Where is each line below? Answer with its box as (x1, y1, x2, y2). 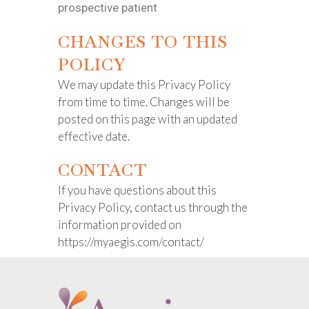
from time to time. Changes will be (58, 94, 230, 109)
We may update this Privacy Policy (58, 77, 230, 92)
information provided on (58, 217, 181, 232)
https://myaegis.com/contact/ (58, 235, 204, 249)
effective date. (58, 129, 132, 143)
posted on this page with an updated (58, 112, 237, 126)
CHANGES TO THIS (58, 31, 228, 52)
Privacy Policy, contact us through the (58, 200, 248, 215)
